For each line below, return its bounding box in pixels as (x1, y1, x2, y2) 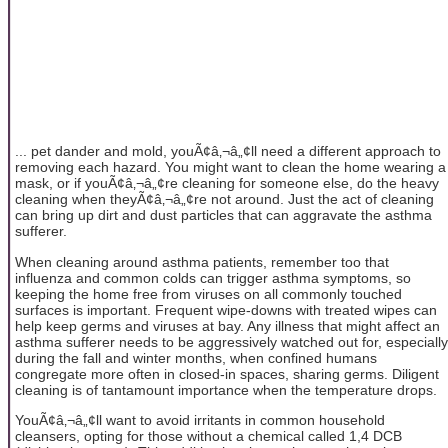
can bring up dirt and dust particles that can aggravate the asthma (15, 207, 432, 224)
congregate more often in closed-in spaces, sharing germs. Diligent (15, 365, 439, 382)
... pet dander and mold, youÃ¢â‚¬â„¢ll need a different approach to (15, 143, 441, 160)
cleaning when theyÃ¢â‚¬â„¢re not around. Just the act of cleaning (15, 191, 434, 208)
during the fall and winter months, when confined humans (15, 349, 377, 366)
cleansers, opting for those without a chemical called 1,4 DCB (15, 427, 402, 444)
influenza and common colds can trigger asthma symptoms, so (15, 269, 411, 286)
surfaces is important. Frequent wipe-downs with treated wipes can (15, 301, 437, 318)
